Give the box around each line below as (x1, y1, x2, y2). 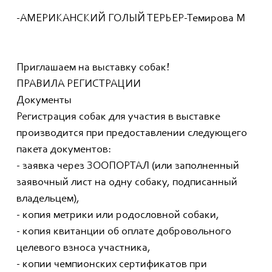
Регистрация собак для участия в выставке (16, 112, 220, 123)
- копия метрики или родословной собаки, (16, 210, 219, 222)
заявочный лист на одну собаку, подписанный (16, 177, 237, 189)
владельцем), (16, 194, 80, 205)
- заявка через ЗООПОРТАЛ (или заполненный (16, 161, 239, 172)
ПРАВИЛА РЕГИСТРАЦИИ (16, 79, 141, 90)
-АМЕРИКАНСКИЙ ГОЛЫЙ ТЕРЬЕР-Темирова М (16, 13, 245, 25)
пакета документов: (16, 144, 111, 156)
